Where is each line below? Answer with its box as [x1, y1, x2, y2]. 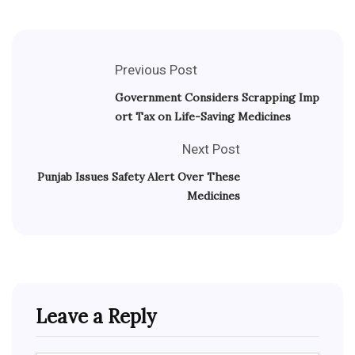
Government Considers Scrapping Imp [115, 90, 319, 105]
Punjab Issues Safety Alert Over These [37, 170, 240, 185]
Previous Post [115, 62, 197, 78]
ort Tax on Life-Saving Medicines [115, 109, 291, 124]
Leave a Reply [36, 304, 156, 330]
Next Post [182, 141, 240, 158]
